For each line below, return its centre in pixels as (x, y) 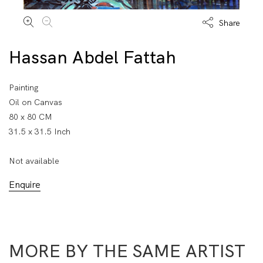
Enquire (25, 185)
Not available (34, 161)
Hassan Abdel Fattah (92, 58)
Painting (24, 88)
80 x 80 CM (31, 117)
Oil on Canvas (36, 102)
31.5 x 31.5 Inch (40, 132)
